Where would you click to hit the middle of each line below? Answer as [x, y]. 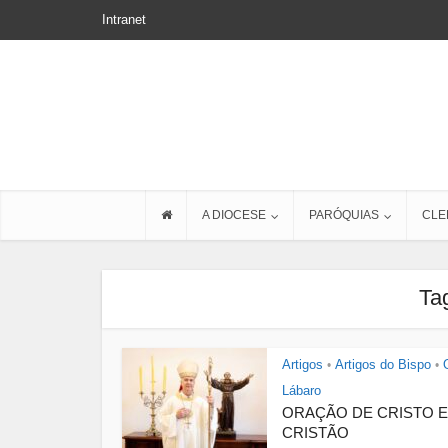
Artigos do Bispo [383, 364]
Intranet [124, 19]
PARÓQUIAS [344, 215]
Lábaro [301, 390]
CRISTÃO [315, 432]
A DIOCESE [234, 215]
